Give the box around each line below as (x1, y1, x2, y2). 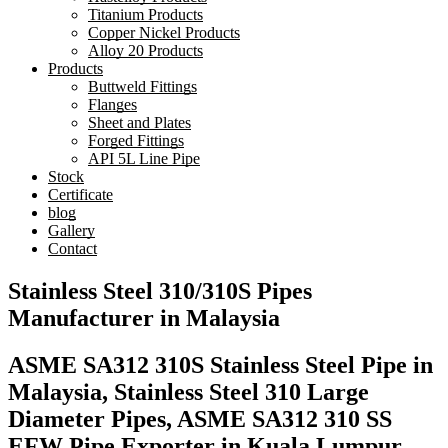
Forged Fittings (88, 132, 184, 149)
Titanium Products (88, 6, 203, 23)
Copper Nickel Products (88, 24, 240, 41)
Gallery (48, 222, 95, 239)
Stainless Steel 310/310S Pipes (8, 277, 312, 304)
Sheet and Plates (88, 114, 191, 131)
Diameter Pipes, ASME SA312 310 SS (8, 405, 392, 432)
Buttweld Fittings (88, 78, 197, 95)
